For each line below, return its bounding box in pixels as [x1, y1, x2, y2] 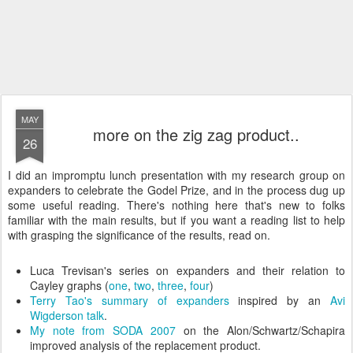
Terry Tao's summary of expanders [30, 292, 229, 308]
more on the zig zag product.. [93, 123, 299, 146]
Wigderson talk [30, 307, 104, 323]
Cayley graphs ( [30, 277, 109, 293]
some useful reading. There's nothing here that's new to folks [8, 197, 345, 213]
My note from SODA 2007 [30, 322, 176, 338]
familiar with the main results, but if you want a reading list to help [8, 212, 345, 228]
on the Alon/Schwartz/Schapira [175, 322, 346, 338]
